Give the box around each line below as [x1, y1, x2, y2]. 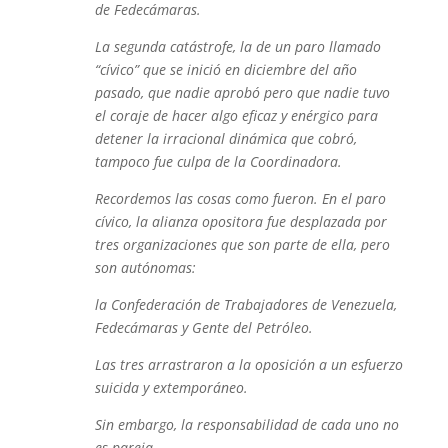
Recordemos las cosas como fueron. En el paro [94, 189, 386, 208]
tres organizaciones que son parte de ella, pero [94, 235, 390, 254]
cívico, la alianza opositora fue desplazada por [94, 212, 387, 231]
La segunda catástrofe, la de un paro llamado [94, 37, 381, 56]
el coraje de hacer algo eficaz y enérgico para [94, 106, 378, 125]
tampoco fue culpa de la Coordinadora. [94, 152, 342, 171]
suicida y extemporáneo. [94, 378, 248, 397]
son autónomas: [94, 258, 196, 277]
